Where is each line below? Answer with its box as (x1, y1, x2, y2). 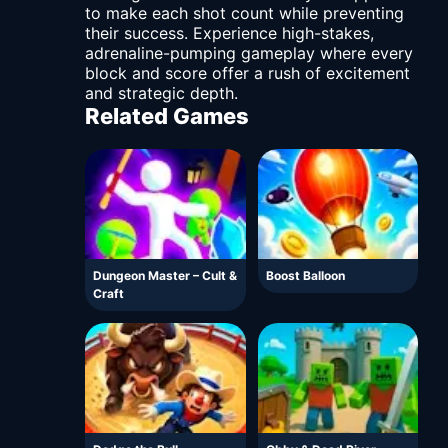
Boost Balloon (265, 268, 345, 284)
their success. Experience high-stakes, (85, 23, 374, 44)
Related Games (85, 103, 249, 130)
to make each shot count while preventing (85, 3, 404, 24)
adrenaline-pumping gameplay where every (85, 43, 413, 64)
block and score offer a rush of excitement (85, 63, 410, 84)
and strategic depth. (85, 83, 238, 104)
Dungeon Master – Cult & (93, 268, 237, 284)
